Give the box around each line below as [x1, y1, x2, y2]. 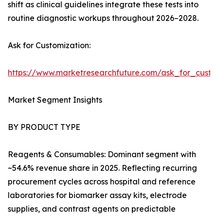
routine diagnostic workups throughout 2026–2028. [8, 13, 199, 23]
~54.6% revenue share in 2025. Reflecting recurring [8, 163, 197, 173]
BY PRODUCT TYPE [8, 122, 80, 132]
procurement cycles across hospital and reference [8, 177, 196, 187]
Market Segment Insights [8, 95, 102, 105]
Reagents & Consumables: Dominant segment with [8, 149, 196, 160]
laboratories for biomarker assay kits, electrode [8, 190, 187, 200]
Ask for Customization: [8, 40, 91, 51]
